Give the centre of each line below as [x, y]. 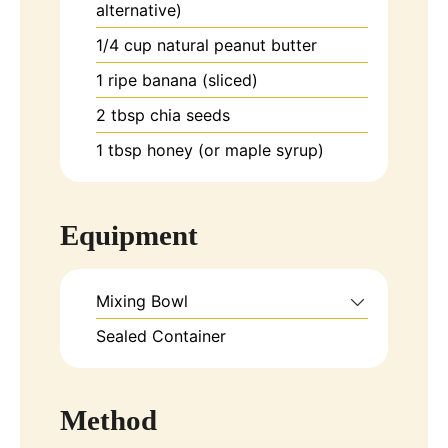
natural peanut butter [237, 45]
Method [108, 420]
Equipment [129, 234]
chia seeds [190, 115]
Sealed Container [161, 335]
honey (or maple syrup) [235, 150]
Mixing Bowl [142, 300]
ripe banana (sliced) [183, 80]
